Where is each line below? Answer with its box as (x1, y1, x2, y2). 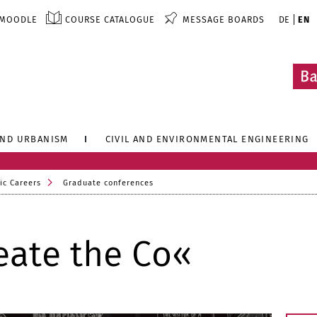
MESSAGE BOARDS (182, 14, 265, 25)
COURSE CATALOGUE (64, 14, 155, 25)
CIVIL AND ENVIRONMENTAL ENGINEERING (105, 134, 309, 144)
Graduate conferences (63, 178, 154, 188)
